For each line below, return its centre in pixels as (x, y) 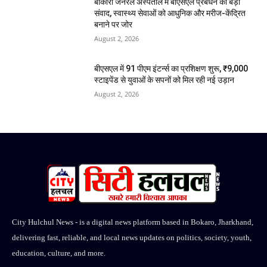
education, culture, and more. (59, 253)
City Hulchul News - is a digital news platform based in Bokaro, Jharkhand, (133, 222)
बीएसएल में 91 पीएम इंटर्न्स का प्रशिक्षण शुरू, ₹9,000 (171, 68)
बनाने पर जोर (114, 25)
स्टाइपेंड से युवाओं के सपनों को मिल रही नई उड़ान (164, 80)
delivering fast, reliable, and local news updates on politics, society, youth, (132, 237)
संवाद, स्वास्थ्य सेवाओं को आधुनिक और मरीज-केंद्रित (170, 13)
